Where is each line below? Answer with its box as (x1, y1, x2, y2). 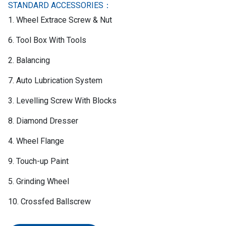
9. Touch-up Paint (8, 156, 69, 166)
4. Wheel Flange (8, 136, 64, 146)
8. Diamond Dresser (8, 116, 78, 126)
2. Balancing (8, 55, 50, 66)
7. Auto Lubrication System (8, 76, 102, 86)
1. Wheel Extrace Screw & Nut (8, 15, 112, 25)
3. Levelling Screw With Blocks (8, 96, 117, 106)
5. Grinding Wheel (8, 177, 69, 187)
